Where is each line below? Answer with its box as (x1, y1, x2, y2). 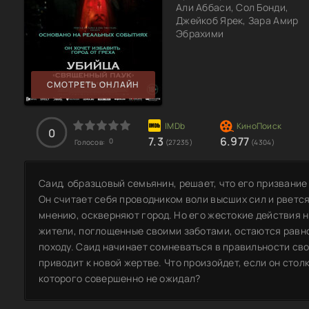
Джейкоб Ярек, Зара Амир (176, 13, 299, 27)
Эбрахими (176, 26, 224, 40)
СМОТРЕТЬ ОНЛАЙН (47, 79, 139, 91)
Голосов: (74, 137, 107, 147)
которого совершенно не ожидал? (39, 271, 201, 285)
